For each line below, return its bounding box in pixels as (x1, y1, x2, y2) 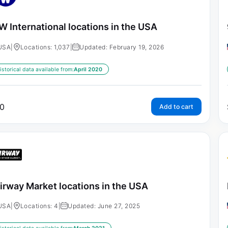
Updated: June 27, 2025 (68, 202, 140, 210)
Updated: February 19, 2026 (79, 43, 164, 51)
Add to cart (159, 102, 193, 110)
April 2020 (73, 66, 102, 73)
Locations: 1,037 (20, 43, 70, 51)
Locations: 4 (20, 202, 59, 210)
